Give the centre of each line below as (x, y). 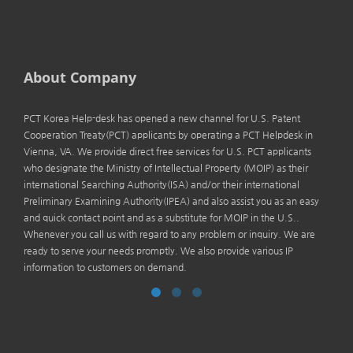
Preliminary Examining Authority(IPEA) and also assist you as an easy (171, 201)
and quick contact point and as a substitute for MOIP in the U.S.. (162, 217)
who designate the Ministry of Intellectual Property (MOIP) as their (166, 168)
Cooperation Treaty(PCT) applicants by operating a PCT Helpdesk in (168, 135)
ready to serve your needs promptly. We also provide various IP (158, 251)
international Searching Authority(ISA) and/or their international (162, 184)
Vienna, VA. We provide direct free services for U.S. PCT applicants (167, 151)
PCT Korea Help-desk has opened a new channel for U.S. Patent (162, 118)
